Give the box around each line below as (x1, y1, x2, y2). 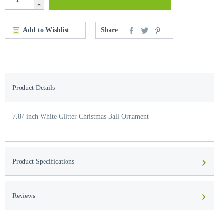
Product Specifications (12, 158, 74, 165)
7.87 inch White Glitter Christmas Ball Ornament (12, 113, 149, 120)
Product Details (12, 84, 55, 91)
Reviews (12, 192, 35, 199)
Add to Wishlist (23, 26, 69, 34)
